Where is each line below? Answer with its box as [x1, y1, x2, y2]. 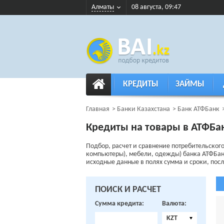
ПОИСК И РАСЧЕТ [95, 185, 161, 194]
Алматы [91, 3, 114, 11]
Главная [86, 105, 109, 113]
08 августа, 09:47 [131, 3, 181, 11]
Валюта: [162, 200, 186, 207]
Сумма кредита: [95, 200, 144, 207]
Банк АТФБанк [177, 105, 219, 113]
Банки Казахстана [117, 105, 170, 113]
